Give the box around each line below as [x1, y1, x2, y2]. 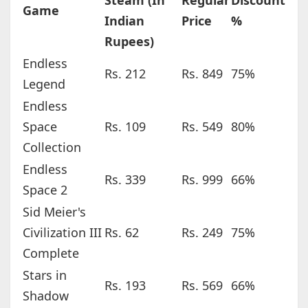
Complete [22, 245, 79, 262]
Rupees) [104, 33, 154, 50]
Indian [104, 12, 144, 30]
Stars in [22, 267, 67, 284]
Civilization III [22, 224, 102, 241]
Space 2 [22, 181, 67, 199]
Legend [22, 76, 65, 93]
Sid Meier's [22, 203, 86, 221]
